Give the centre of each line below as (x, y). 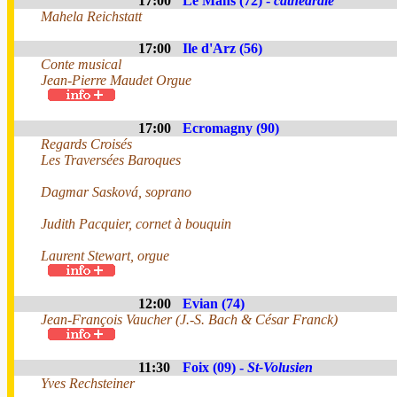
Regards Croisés (86, 144)
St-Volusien (280, 367)
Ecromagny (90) (231, 128)
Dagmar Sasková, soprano (116, 192)
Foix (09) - (215, 367)
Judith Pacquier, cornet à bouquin (136, 224)
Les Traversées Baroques (111, 160)
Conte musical (81, 64)
